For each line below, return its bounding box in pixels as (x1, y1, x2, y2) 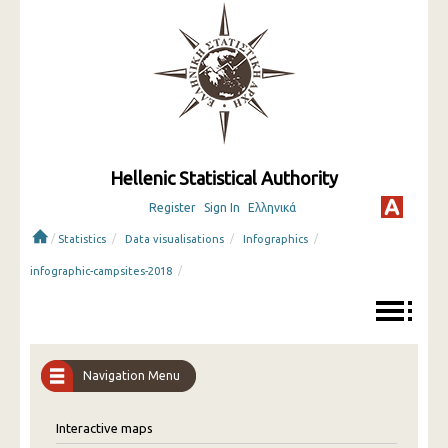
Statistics (58, 233, 106, 245)
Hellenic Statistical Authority (110, 168, 338, 188)
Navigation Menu (83, 369, 180, 382)
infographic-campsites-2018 (30, 265, 172, 277)
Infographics (243, 233, 308, 245)
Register (148, 201, 196, 214)
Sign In (203, 201, 240, 214)
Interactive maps (56, 421, 153, 435)
